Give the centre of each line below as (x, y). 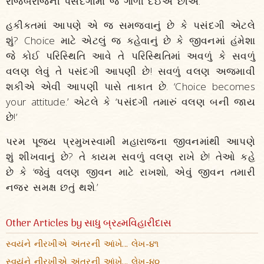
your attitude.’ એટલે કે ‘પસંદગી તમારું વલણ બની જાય (131, 102)
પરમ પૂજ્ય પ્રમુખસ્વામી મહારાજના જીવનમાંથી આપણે (131, 141)
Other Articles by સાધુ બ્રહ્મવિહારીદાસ (89, 224)
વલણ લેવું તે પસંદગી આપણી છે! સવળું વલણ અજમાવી (131, 71)
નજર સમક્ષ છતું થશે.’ (52, 187)
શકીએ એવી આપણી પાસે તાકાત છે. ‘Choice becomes (131, 86)
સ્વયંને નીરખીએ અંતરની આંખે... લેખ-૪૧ (82, 243)
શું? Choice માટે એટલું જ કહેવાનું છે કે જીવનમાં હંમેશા (131, 40)
